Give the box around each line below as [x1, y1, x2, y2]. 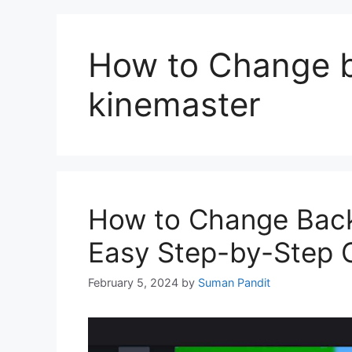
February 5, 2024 [88, 276, 178, 290]
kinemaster [88, 84, 261, 124]
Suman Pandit [198, 276, 270, 290]
